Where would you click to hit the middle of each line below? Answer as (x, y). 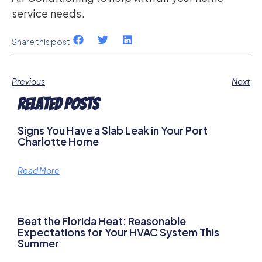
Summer (38, 243)
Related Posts (58, 104)
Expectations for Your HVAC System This (118, 232)
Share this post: (42, 41)
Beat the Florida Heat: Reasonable (102, 221)
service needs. (48, 13)
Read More (39, 170)
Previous (28, 82)
